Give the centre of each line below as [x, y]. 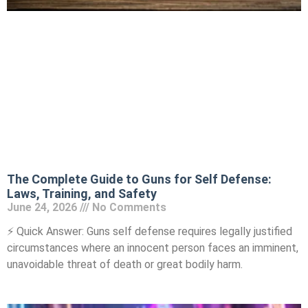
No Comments [128, 207]
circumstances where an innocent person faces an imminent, [153, 247]
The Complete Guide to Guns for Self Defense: [139, 179]
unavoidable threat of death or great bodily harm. [125, 264]
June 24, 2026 [43, 207]
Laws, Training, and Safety [82, 193]
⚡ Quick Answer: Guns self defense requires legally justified [150, 231]
